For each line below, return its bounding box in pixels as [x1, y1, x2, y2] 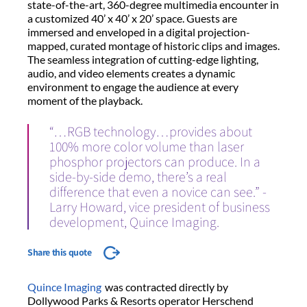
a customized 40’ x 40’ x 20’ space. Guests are [27, 11, 237, 25]
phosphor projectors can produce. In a [49, 152, 260, 171]
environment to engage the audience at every [27, 79, 238, 93]
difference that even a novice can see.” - [49, 182, 267, 201]
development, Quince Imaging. [49, 212, 219, 231]
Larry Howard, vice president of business [49, 197, 270, 216]
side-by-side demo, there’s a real [49, 167, 227, 186]
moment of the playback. [27, 93, 145, 107]
